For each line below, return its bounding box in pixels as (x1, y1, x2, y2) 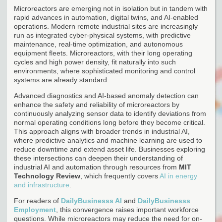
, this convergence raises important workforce (56, 205, 199, 214)
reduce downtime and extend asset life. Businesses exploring (14, 145, 205, 153)
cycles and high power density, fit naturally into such (14, 57, 176, 66)
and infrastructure (14, 180, 69, 189)
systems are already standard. (14, 75, 109, 84)
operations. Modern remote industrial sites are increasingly (14, 22, 198, 30)
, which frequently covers (80, 171, 160, 180)
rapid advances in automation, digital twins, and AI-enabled (14, 13, 198, 21)
